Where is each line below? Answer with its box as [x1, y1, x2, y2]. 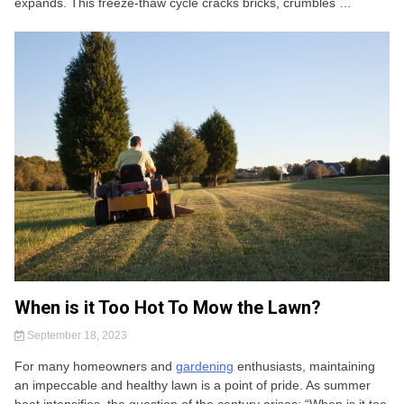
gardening [176, 359, 234, 374]
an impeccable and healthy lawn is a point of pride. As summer [14, 378, 371, 393]
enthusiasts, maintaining [234, 359, 375, 374]
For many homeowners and [14, 359, 176, 374]
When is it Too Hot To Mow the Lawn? [14, 297, 321, 319]
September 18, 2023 [23, 329, 127, 343]
